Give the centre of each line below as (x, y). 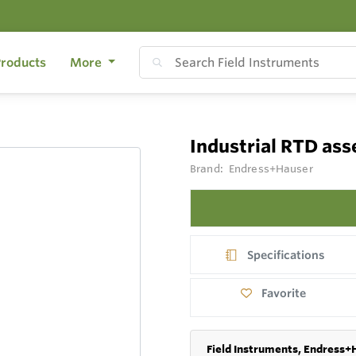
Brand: (208, 168)
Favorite (284, 294)
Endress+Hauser (271, 168)
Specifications (286, 255)
